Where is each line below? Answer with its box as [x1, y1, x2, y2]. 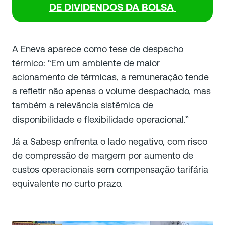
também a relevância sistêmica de [12, 100, 153, 110]
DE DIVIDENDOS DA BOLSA [49, 1, 174, 13]
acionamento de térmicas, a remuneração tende [12, 72, 209, 82]
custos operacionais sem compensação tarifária [12, 164, 208, 175]
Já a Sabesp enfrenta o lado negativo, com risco [12, 136, 207, 147]
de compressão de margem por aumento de [12, 150, 193, 161]
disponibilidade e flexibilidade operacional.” [12, 114, 189, 125]
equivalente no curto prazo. [12, 178, 123, 189]
